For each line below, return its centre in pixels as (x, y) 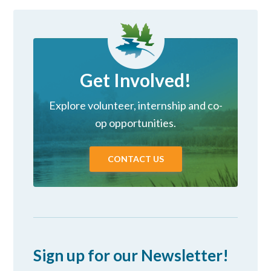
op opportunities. (135, 122)
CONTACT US (135, 158)
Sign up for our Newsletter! (131, 255)
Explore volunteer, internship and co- (135, 105)
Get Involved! (135, 80)
